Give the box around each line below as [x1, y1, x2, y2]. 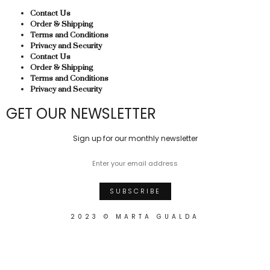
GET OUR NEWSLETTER [6, 104, 156, 124]
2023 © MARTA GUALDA [71, 212, 199, 221]
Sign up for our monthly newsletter [72, 133, 198, 144]
